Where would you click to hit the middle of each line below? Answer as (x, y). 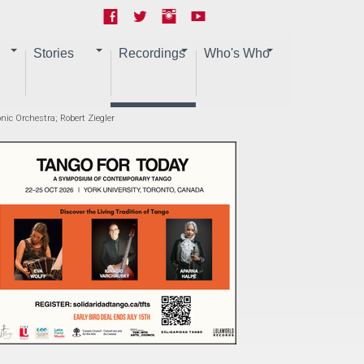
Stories (54, 53)
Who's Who (237, 53)
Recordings (152, 53)
